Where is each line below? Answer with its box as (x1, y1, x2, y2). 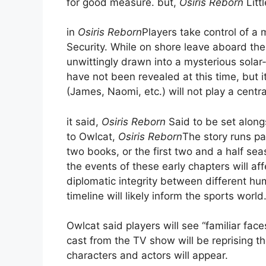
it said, (66, 115, 102, 128)
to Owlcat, (66, 130, 118, 142)
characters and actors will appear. (66, 249, 228, 262)
